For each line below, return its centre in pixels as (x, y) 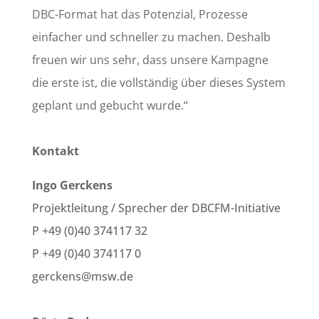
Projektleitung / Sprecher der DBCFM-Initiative (156, 208)
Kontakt (55, 151)
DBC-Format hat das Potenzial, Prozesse (140, 14)
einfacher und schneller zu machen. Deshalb (151, 37)
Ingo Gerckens (72, 185)
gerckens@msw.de (82, 276)
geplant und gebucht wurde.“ (110, 105)
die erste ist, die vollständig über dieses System (158, 82)
